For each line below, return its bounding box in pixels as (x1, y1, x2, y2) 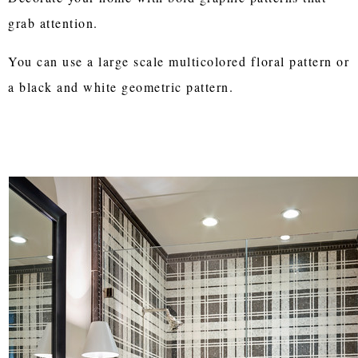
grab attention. (8, 14, 104, 31)
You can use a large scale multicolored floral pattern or (8, 52, 350, 70)
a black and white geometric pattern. (8, 78, 234, 95)
